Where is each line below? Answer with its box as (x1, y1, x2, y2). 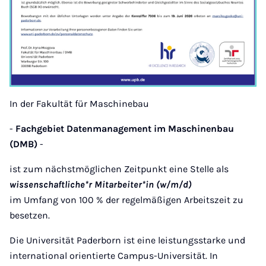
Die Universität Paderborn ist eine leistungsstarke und (9, 235, 245, 246)
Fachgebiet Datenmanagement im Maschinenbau (15, 123, 234, 135)
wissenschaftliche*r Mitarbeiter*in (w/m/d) (9, 179, 192, 191)
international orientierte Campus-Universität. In (9, 250, 218, 262)
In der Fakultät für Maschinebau (9, 98, 151, 110)
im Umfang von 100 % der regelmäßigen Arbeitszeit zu (9, 194, 243, 206)
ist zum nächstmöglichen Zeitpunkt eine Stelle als (9, 163, 229, 175)
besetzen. (9, 210, 50, 221)
